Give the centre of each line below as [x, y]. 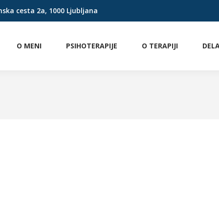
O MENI [29, 46]
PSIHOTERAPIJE [92, 46]
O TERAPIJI [160, 46]
